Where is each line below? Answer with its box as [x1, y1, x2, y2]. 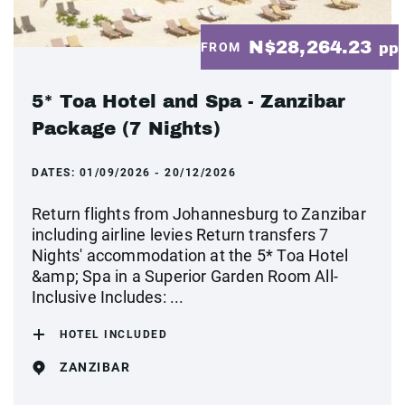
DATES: [32, 166, 80, 179]
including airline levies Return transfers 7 [32, 225, 329, 244]
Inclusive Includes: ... [32, 287, 184, 306]
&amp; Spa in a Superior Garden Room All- [32, 267, 339, 286]
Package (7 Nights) [32, 118, 221, 138]
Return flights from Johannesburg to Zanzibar [32, 204, 366, 223]
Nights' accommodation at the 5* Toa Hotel [32, 246, 349, 265]
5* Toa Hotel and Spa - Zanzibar [32, 91, 346, 111]
